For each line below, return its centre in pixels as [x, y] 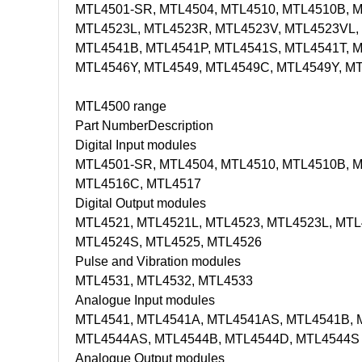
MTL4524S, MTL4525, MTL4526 [168, 242]
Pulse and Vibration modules [158, 261]
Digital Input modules [136, 145]
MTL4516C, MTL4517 [138, 184]
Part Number [112, 126]
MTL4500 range [121, 106]
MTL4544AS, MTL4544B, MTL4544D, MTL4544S [217, 339]
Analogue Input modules [145, 300]
